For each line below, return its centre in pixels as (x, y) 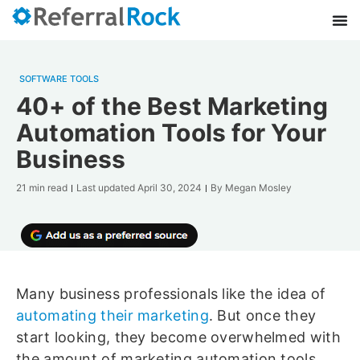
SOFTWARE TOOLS (59, 79)
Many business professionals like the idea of (171, 294)
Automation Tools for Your (172, 133)
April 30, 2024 (170, 188)
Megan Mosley (257, 188)
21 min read (42, 188)
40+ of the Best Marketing (172, 106)
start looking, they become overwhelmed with (178, 337)
